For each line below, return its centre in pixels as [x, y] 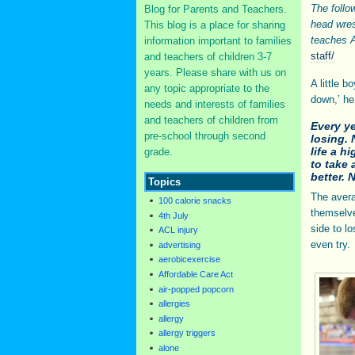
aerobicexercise [189, 260]
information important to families [218, 41]
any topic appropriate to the [207, 88]
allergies [174, 304]
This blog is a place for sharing [215, 25]
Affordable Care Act [196, 274]
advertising [179, 244]
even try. [330, 244]
